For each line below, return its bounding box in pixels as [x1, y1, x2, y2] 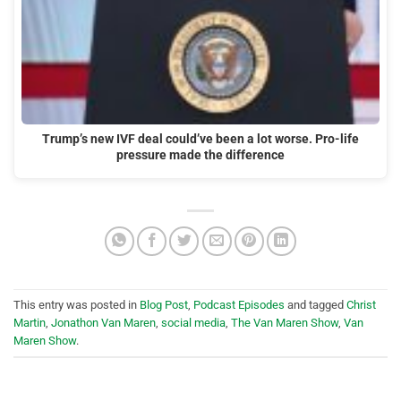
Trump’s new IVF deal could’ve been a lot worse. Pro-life [42, 131, 359, 147]
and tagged [285, 297, 346, 311]
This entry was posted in [13, 297, 140, 311]
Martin [13, 315, 46, 329]
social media [161, 315, 226, 329]
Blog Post [140, 297, 188, 311]
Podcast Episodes [193, 297, 285, 311]
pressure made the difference [116, 147, 285, 163]
